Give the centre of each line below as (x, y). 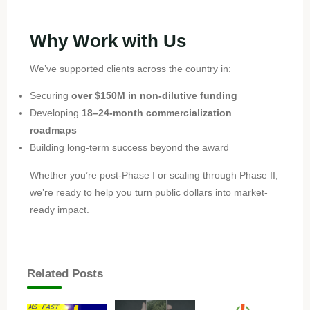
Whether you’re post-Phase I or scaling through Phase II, (154, 175)
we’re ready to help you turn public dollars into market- (148, 192)
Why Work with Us (108, 40)
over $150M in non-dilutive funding (154, 96)
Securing (50, 96)
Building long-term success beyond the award (129, 148)
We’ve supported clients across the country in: (130, 68)
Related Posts (65, 273)
